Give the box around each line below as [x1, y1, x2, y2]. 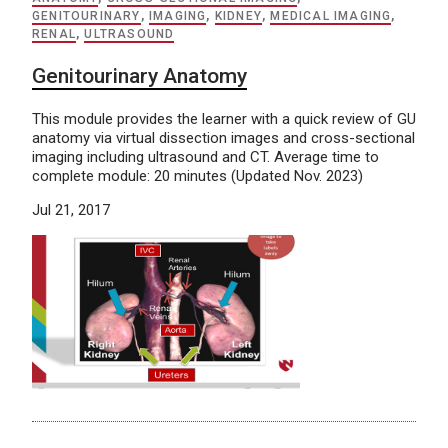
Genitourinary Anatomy [32, 63, 247, 88]
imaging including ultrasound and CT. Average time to [32, 147, 379, 166]
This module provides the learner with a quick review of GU [32, 109, 416, 128]
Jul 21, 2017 [32, 200, 110, 219]
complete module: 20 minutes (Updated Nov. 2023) [32, 166, 363, 185]
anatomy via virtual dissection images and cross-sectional [32, 128, 415, 147]
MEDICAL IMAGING [270, 8, 392, 23]
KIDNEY [214, 8, 263, 23]
